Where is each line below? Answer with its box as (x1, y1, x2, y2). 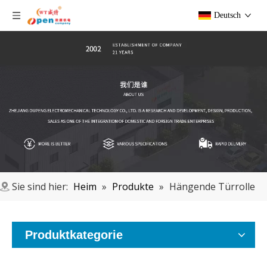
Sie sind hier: (12, 180, 68, 194)
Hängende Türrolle (169, 180, 255, 194)
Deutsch (214, 11, 241, 20)
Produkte (112, 180, 154, 194)
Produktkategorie (25, 228, 123, 242)
